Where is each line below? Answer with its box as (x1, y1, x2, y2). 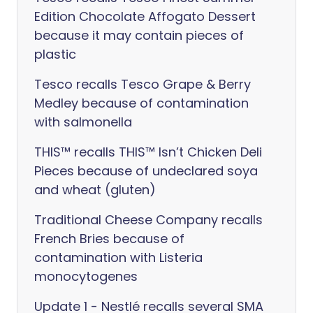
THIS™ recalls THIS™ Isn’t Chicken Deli (34, 143, 262, 161)
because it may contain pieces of (34, 27, 244, 44)
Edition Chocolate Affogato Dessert (34, 8, 256, 25)
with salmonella (34, 113, 132, 131)
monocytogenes (34, 268, 138, 285)
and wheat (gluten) (34, 181, 156, 198)
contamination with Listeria (34, 249, 203, 266)
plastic (34, 45, 76, 63)
